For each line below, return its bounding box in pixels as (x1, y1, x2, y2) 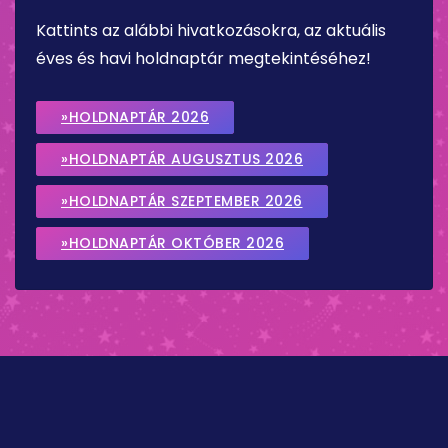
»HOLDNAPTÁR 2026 (61, 106, 209, 127)
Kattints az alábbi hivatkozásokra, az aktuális (36, 18, 386, 42)
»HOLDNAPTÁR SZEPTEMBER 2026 (61, 190, 303, 211)
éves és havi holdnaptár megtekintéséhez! (36, 46, 371, 70)
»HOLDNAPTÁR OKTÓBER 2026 (61, 232, 284, 253)
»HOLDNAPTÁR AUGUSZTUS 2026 (61, 148, 303, 169)
